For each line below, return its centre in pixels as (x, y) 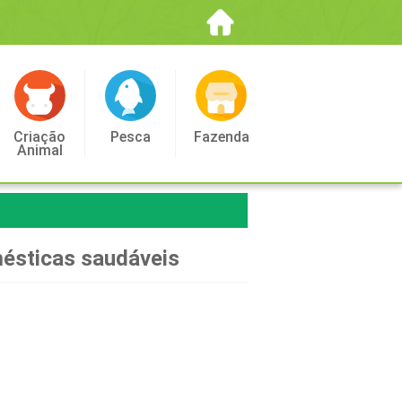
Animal (39, 150)
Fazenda (222, 137)
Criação (39, 137)
